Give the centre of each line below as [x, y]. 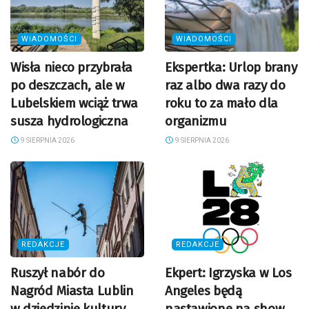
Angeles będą [203, 290]
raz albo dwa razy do [225, 85]
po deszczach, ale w [68, 85]
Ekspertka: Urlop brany [231, 67]
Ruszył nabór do [58, 272]
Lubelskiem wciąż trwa [74, 103]
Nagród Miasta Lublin [72, 290]
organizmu [196, 121]
